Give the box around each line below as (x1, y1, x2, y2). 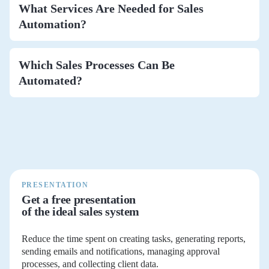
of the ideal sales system (22, 204, 139, 218)
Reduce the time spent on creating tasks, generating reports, (22, 233, 246, 244)
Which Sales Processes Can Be (19, 58, 175, 71)
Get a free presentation (22, 192, 136, 206)
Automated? (19, 73, 82, 87)
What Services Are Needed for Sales (19, 1, 204, 15)
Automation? (19, 17, 86, 31)
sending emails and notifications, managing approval (22, 246, 220, 256)
